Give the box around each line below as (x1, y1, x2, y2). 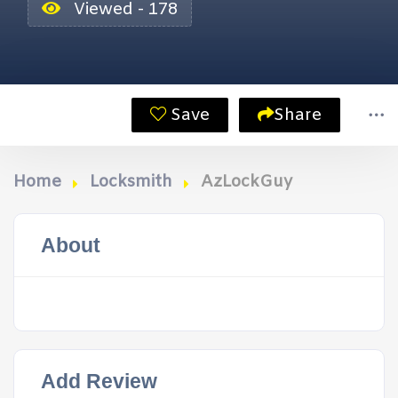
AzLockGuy (201, 171, 292, 193)
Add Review (41, 370, 157, 393)
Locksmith (90, 171, 172, 193)
